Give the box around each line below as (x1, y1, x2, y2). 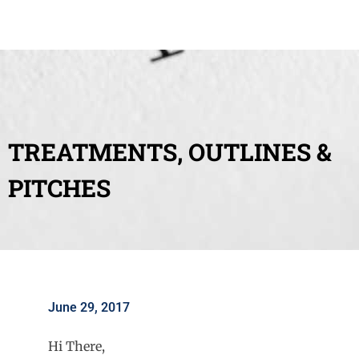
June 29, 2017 (48, 299, 130, 315)
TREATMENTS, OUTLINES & (8, 135, 332, 167)
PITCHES (8, 171, 111, 204)
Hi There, (48, 337, 105, 354)
